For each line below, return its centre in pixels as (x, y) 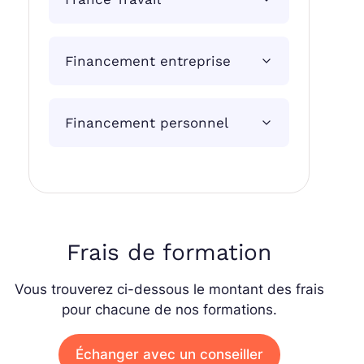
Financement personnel (147, 123)
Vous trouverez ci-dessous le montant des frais (169, 290)
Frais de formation (169, 253)
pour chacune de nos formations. (169, 310)
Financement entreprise (148, 61)
